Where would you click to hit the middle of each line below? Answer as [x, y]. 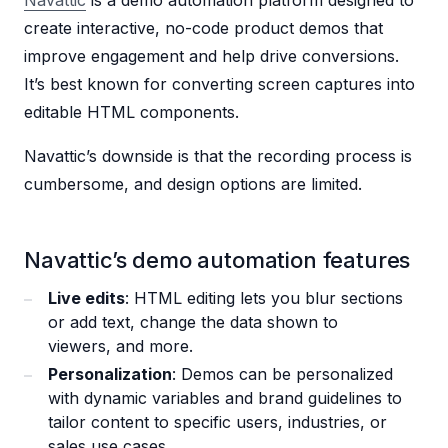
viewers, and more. [120, 346]
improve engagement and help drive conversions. [211, 56]
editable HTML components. [134, 112]
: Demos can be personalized [282, 374]
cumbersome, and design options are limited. [193, 184]
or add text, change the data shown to [193, 322]
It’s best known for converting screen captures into [219, 84]
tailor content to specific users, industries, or [217, 422]
